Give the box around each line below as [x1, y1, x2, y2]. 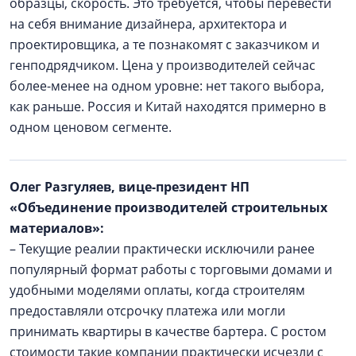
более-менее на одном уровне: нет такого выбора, [10, 76, 324, 95]
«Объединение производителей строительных [10, 198, 327, 216]
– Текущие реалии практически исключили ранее [10, 239, 315, 257]
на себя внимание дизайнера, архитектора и [10, 14, 287, 33]
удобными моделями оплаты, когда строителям [10, 281, 305, 299]
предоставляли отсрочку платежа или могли [10, 301, 285, 319]
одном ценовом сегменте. [10, 118, 181, 136]
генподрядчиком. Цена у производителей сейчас [10, 56, 315, 74]
